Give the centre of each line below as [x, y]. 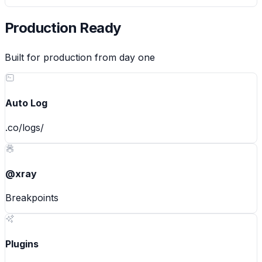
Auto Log [26, 103]
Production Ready [63, 28]
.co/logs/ [25, 127]
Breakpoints [32, 198]
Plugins [22, 244]
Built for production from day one [80, 58]
